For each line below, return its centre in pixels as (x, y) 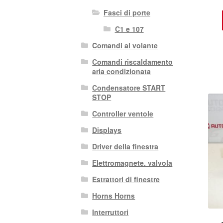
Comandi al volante (125, 46)
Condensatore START (129, 88)
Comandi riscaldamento (133, 62)
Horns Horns (114, 196)
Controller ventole (123, 114)
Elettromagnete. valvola (132, 163)
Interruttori (111, 212)
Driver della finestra (125, 147)
